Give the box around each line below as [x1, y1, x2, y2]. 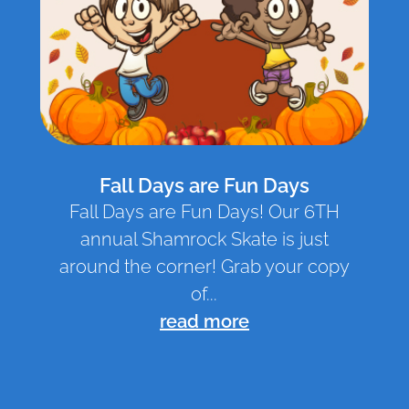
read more [159, 310, 249, 333]
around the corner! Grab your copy [58, 256, 350, 278]
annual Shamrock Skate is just [79, 228, 329, 251]
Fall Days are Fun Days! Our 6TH [68, 201, 340, 224]
